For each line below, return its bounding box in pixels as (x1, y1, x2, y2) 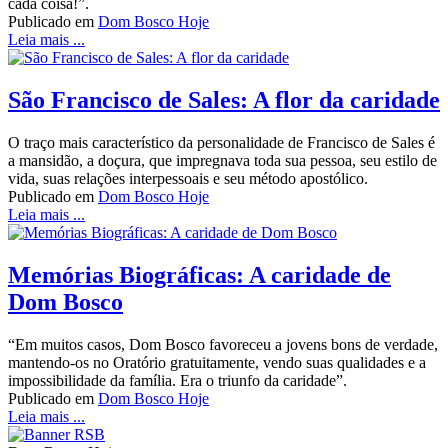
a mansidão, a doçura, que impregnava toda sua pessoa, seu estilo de (8, 152, 437, 170)
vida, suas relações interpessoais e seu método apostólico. (8, 170, 384, 188)
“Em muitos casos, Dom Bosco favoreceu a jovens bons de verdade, (8, 336, 438, 354)
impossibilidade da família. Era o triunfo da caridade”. (8, 372, 355, 390)
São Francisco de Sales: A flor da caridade (8, 87, 440, 114)
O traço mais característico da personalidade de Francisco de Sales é (8, 134, 435, 152)
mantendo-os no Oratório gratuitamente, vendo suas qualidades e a (8, 354, 426, 372)
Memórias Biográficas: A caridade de (8, 262, 391, 289)
